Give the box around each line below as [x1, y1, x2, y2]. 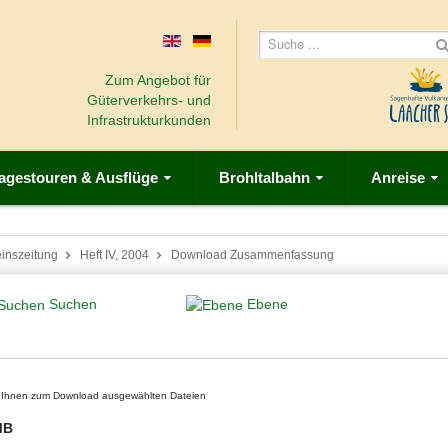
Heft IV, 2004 [80, 247, 149, 262]
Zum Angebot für [104, 72, 211, 88]
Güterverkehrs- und [86, 92, 211, 108]
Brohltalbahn [219, 169, 310, 186]
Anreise [371, 169, 425, 186]
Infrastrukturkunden [86, 112, 211, 128]
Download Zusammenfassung [171, 247, 334, 262]
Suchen [49, 295, 97, 312]
